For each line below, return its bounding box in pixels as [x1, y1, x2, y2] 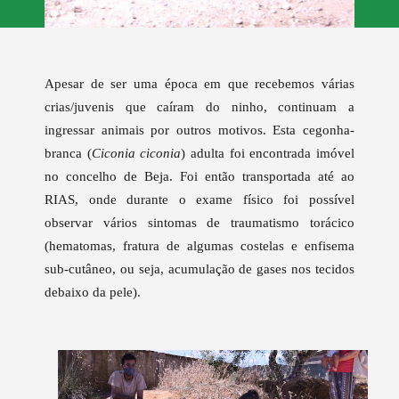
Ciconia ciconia [91, 146, 182, 160]
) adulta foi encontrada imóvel [181, 146, 355, 160]
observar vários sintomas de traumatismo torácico [45, 216, 354, 230]
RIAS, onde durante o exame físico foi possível [45, 192, 354, 207]
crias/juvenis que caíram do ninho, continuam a [45, 100, 354, 114]
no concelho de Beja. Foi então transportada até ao [45, 169, 354, 183]
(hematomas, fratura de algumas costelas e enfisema [45, 239, 354, 253]
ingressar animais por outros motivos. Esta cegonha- [45, 123, 354, 137]
